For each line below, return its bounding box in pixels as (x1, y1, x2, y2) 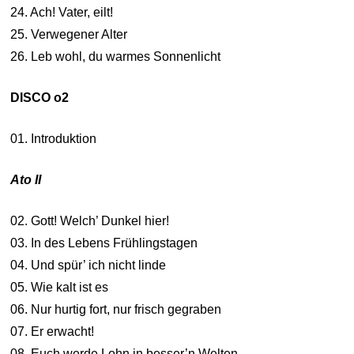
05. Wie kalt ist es (10, 281, 109, 294)
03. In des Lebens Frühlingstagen (10, 236, 198, 250)
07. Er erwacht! (10, 325, 95, 338)
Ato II (10, 173, 42, 186)
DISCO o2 (10, 91, 70, 104)
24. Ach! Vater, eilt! (10, 6, 114, 19)
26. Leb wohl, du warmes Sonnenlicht (10, 50, 221, 63)
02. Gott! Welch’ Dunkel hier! (10, 214, 170, 228)
